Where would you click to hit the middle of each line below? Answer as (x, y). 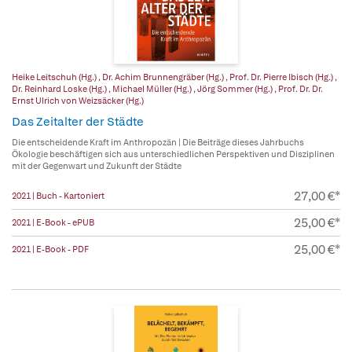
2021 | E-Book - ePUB (53, 223)
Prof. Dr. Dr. (301, 89)
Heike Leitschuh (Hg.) (55, 77)
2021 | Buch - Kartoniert (58, 196)
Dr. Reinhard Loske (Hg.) (60, 89)
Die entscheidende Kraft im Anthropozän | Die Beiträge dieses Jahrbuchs (158, 143)
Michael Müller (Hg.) (153, 89)
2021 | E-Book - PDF (50, 249)
